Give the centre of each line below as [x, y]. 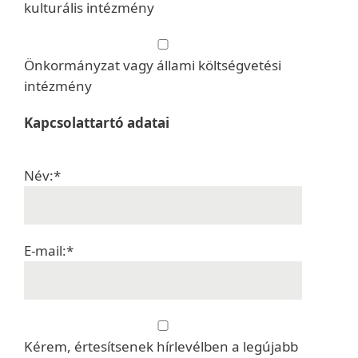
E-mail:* [49, 251]
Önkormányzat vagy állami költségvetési [153, 65]
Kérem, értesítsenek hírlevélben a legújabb [161, 346]
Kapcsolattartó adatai [97, 123]
